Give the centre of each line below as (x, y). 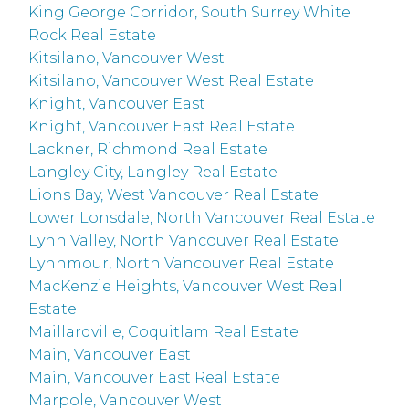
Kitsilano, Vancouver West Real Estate (172, 81)
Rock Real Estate (93, 36)
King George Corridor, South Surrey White (190, 13)
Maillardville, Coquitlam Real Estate (164, 332)
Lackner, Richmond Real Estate (148, 150)
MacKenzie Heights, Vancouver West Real (186, 287)
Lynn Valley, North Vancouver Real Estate (184, 241)
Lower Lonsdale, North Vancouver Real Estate (202, 218)
